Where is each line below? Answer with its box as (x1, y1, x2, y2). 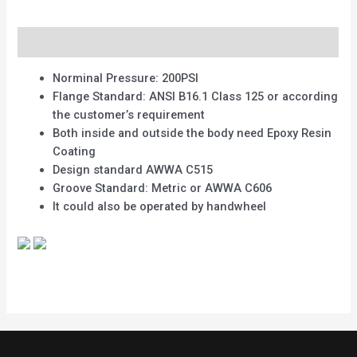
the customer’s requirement (53, 107, 206, 122)
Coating (53, 143, 96, 159)
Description (18, 34, 80, 49)
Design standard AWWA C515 (53, 162, 214, 177)
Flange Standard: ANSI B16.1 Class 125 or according (53, 88, 339, 104)
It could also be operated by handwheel (53, 198, 267, 214)
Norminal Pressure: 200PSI (53, 70, 199, 85)
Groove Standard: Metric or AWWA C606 (53, 180, 273, 195)
